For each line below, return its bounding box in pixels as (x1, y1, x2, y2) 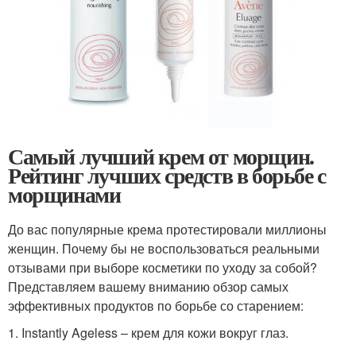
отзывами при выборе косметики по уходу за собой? (8, 257, 317, 277)
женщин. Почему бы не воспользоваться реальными (8, 238, 319, 257)
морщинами (8, 177, 121, 211)
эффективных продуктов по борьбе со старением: (8, 296, 304, 315)
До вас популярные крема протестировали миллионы (8, 219, 327, 238)
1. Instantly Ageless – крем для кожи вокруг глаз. (8, 323, 288, 342)
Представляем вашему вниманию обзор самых (8, 277, 288, 296)
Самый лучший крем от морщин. (8, 139, 314, 172)
